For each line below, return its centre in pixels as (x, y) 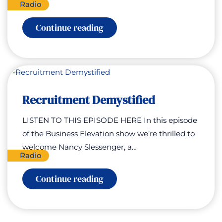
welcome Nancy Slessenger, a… (80, 147)
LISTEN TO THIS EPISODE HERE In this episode (110, 120)
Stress (115, 45)
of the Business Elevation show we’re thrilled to (109, 134)
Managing (122, 36)
